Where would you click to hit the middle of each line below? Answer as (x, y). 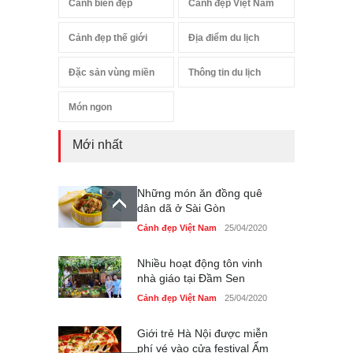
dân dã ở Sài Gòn (181, 208)
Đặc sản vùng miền (111, 72)
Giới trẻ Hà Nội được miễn (203, 333)
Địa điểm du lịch (224, 37)
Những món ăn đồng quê (200, 193)
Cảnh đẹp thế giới (108, 37)
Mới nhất (97, 144)
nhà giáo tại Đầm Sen (191, 278)
